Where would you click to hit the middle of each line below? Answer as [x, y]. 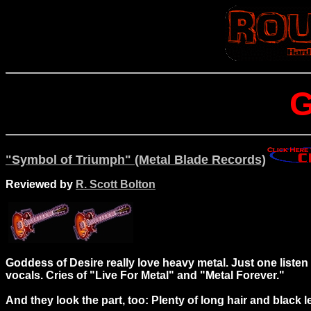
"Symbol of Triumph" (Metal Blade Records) [136, 160]
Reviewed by [41, 184]
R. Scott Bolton [116, 184]
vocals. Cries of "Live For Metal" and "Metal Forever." [145, 275]
